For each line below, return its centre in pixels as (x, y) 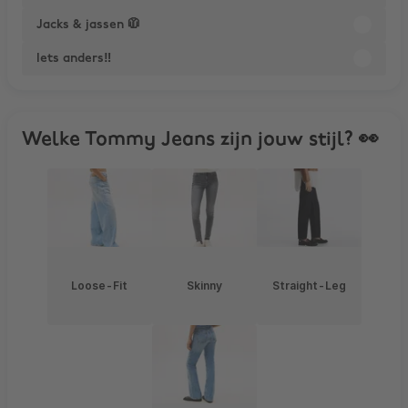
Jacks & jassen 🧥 (88, 25)
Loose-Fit (99, 285)
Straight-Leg (309, 285)
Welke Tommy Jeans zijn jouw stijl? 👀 (200, 139)
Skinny (204, 285)
